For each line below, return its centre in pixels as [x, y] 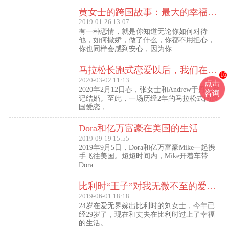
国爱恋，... [96, 107]
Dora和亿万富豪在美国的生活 [138, 128]
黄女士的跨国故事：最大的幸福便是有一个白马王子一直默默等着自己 [212, 12]
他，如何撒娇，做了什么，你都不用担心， [146, 40]
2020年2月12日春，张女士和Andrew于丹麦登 [149, 89]
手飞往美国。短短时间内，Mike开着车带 [143, 156]
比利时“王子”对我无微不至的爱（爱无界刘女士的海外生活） [211, 186]
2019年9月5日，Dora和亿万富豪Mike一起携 [147, 148]
